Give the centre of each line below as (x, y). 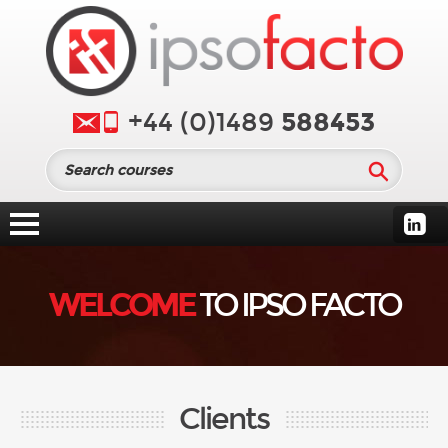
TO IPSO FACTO (296, 306)
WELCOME (121, 306)
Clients (224, 419)
